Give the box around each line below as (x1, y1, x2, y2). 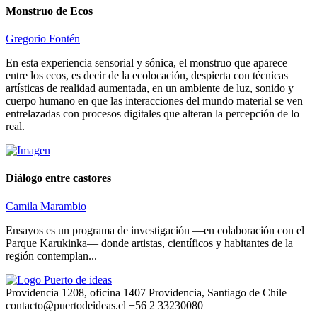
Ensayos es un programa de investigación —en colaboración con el (6, 224, 304, 236)
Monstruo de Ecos (6, 4, 93, 17)
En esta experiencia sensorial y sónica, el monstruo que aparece (6, 57, 287, 69)
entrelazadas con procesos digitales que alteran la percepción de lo (6, 108, 299, 120)
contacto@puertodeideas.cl (6, 299, 126, 311)
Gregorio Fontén (6, 33, 80, 45)
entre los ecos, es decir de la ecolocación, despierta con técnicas (6, 69, 288, 82)
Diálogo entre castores (6, 172, 111, 185)
